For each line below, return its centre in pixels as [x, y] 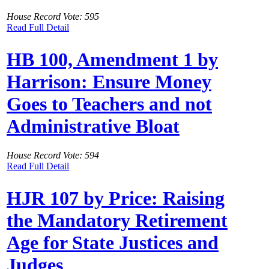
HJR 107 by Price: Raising [116, 198]
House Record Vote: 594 [53, 156]
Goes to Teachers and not [109, 104]
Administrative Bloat [93, 126]
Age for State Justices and [113, 242]
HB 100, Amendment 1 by [112, 59]
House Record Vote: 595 [53, 17]
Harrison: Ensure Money [109, 81]
